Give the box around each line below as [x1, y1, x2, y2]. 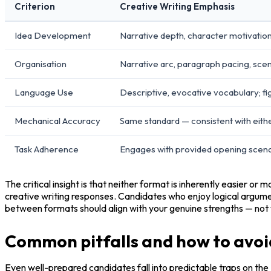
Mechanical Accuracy [15, 114, 100, 126]
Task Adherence [15, 143, 79, 155]
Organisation [15, 57, 67, 70]
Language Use [15, 86, 73, 98]
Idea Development [15, 29, 91, 41]
